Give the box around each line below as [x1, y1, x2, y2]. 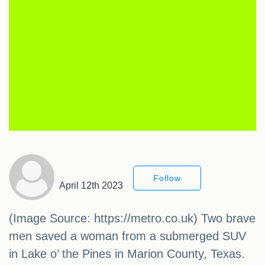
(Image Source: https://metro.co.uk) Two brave [9, 212, 256, 225]
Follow [153, 173, 181, 183]
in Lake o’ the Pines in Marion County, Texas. [9, 247, 245, 261]
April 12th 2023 [59, 180, 123, 191]
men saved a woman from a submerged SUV [9, 230, 246, 243]
